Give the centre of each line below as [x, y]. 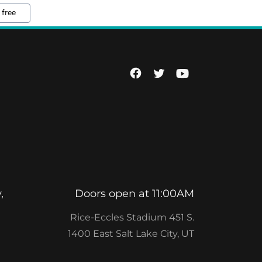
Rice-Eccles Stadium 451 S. [132, 217]
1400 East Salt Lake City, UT [131, 234]
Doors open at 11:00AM [135, 194]
